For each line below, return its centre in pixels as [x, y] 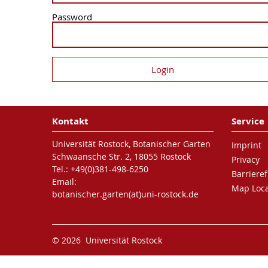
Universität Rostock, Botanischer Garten [131, 144]
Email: [64, 182]
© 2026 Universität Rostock [107, 240]
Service [248, 121]
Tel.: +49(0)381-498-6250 [100, 169]
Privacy [245, 159]
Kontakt [70, 121]
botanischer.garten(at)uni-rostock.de [125, 194]
